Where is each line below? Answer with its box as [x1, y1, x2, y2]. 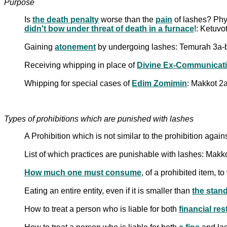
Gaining [24, 42, 55, 51]
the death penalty [32, 15, 99, 24]
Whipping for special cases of [24, 79, 132, 88]
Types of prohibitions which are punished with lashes [4, 114, 194, 123]
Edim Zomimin [132, 79, 187, 88]
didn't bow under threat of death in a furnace [24, 24, 194, 33]
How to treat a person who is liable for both [24, 204, 179, 213]
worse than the [99, 15, 156, 24]
